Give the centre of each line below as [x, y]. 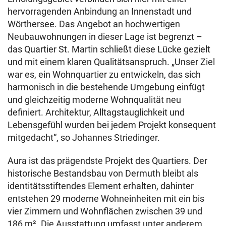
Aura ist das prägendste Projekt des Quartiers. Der [107, 161]
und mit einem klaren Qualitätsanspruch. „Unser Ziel [111, 62]
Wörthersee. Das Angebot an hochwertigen [94, 24]
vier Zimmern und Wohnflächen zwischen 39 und [105, 211]
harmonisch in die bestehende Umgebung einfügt [106, 87]
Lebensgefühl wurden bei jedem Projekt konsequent [112, 125]
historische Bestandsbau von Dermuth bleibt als [103, 174]
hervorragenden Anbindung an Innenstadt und [100, 12]
